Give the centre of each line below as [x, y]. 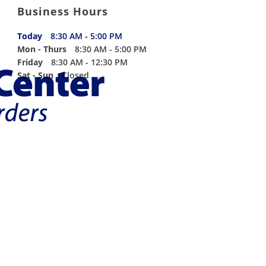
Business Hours [62, 11]
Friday [30, 62]
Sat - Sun [35, 75]
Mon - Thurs [42, 49]
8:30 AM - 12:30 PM [89, 62]
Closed [75, 75]
